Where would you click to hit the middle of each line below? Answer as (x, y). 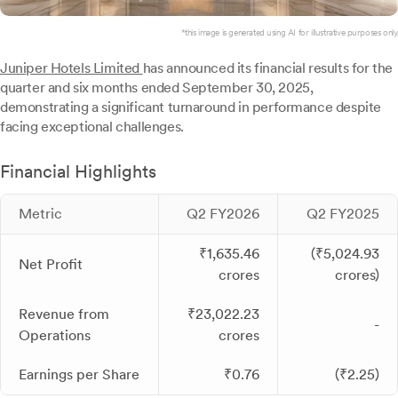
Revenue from (64, 314)
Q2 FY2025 (343, 214)
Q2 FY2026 (223, 214)
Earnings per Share (79, 374)
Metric (40, 214)
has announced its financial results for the (267, 68)
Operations (55, 335)
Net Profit (51, 264)
